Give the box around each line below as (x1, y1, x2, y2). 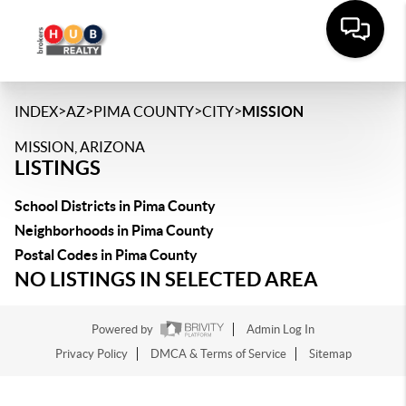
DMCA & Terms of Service (150, 347, 286, 362)
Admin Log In (246, 323, 314, 337)
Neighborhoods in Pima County (14, 222, 214, 238)
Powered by (92, 323, 156, 337)
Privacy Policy (54, 347, 128, 362)
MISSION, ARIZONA (14, 139, 145, 155)
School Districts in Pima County (14, 198, 216, 214)
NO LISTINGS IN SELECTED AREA (14, 267, 318, 290)
